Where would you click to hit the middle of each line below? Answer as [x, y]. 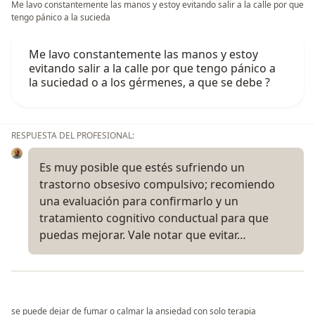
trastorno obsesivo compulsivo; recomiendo [157, 184]
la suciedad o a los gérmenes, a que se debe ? [149, 82]
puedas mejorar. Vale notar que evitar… [143, 234]
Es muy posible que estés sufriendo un [142, 167]
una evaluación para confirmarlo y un [139, 201]
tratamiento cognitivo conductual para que [154, 218]
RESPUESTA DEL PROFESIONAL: [73, 135]
